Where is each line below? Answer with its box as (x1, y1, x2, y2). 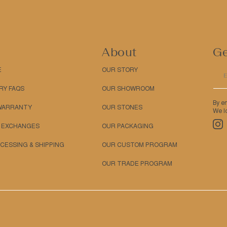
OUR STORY (102, 66, 138, 73)
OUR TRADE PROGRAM (102, 160, 172, 167)
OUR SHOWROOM (102, 85, 155, 92)
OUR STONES (102, 104, 142, 111)
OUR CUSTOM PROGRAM (102, 141, 177, 148)
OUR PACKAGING (102, 123, 154, 130)
